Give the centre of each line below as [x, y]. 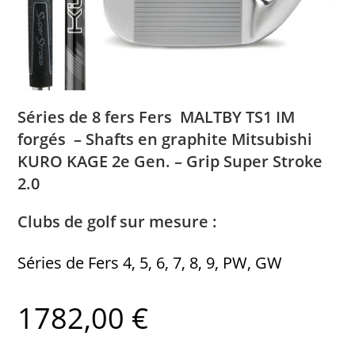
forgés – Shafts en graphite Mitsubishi [165, 139]
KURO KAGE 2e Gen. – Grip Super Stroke [170, 162]
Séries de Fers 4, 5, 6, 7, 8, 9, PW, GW [150, 263]
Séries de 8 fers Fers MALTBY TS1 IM [158, 117]
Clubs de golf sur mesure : [118, 222]
